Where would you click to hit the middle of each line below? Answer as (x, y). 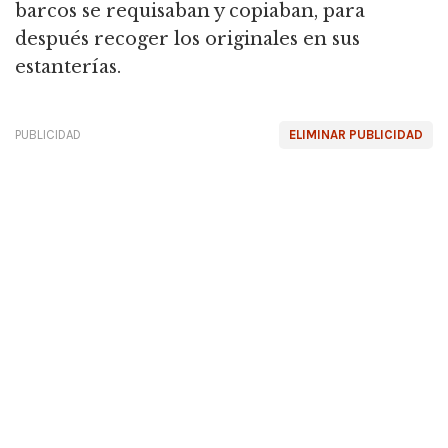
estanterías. (68, 67)
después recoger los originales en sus (187, 39)
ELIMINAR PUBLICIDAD (356, 134)
